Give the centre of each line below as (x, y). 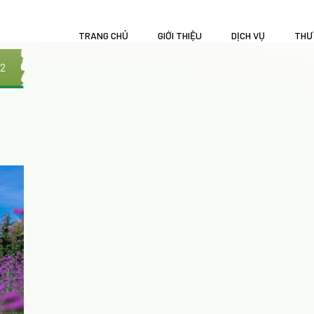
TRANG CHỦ (103, 35)
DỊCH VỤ (248, 35)
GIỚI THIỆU (179, 35)
